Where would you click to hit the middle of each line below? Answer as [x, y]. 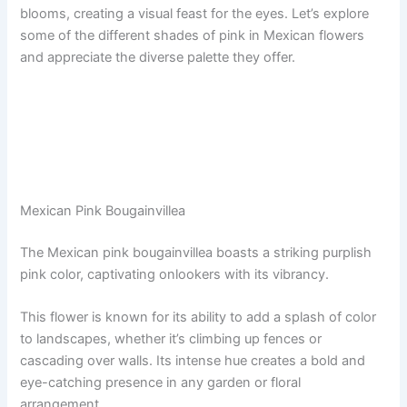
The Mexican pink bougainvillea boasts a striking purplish [196, 252]
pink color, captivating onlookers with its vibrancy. [175, 274]
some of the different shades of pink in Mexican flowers [193, 35]
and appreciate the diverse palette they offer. [158, 57]
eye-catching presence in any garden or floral [161, 382]
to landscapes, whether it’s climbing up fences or [171, 338]
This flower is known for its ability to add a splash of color [199, 317]
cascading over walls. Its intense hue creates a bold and [193, 360]
